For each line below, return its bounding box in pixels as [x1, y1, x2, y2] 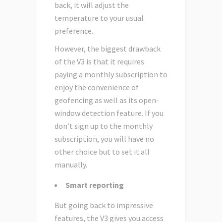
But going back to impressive [55, 200, 153, 211]
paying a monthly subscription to [55, 69, 167, 80]
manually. [55, 160, 87, 170]
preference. [55, 26, 93, 36]
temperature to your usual [55, 13, 144, 23]
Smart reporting [65, 180, 124, 190]
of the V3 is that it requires [55, 56, 144, 67]
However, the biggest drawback [55, 44, 161, 54]
